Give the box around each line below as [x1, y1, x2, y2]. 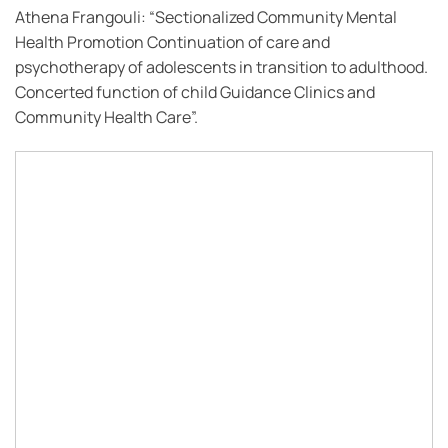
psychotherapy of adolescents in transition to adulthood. [15, 55, 428, 78]
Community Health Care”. [15, 105, 198, 128]
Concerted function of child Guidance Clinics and [15, 80, 375, 103]
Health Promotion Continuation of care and [15, 30, 330, 53]
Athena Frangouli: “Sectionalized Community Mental [15, 5, 397, 28]
